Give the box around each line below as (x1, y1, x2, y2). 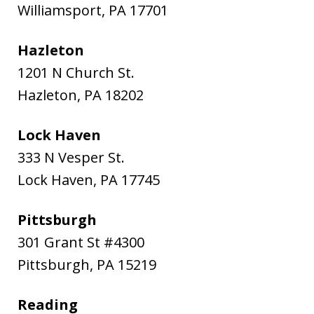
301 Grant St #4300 (18, 232, 144, 252)
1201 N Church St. (18, 62, 135, 82)
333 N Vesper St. (18, 147, 125, 167)
